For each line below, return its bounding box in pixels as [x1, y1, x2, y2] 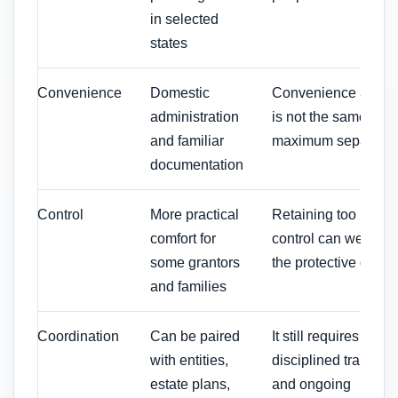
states [150, 35, 187, 51]
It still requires [272, 328, 359, 344]
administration [150, 108, 239, 124]
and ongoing [272, 376, 351, 392]
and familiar [150, 132, 224, 148]
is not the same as [272, 108, 386, 124]
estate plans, [150, 376, 230, 392]
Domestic [150, 84, 210, 100]
